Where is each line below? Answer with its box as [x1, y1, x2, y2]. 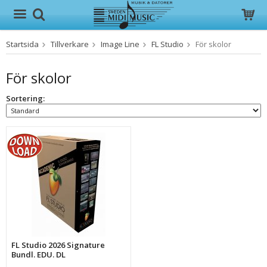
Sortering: [6, 93, 45, 104]
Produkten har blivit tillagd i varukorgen [67, 49, 198, 58]
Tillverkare [51, 39, 89, 49]
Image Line [101, 39, 139, 49]
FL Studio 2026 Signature [11, 240, 105, 250]
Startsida [6, 39, 39, 49]
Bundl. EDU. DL [11, 249, 66, 260]
